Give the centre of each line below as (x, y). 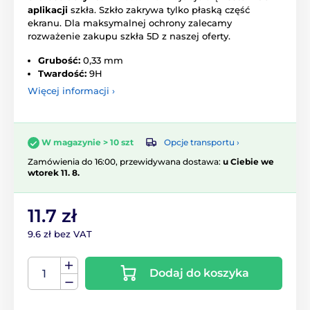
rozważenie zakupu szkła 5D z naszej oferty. (129, 36)
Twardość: (62, 74)
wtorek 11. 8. (54, 172)
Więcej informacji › (71, 91)
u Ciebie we (248, 161)
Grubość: (59, 61)
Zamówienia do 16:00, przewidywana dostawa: (125, 161)
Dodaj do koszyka (199, 273)
